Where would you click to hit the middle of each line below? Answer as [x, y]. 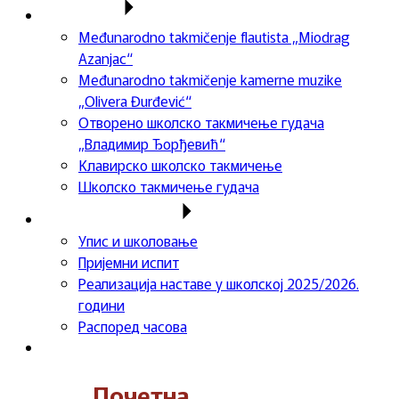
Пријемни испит [129, 262]
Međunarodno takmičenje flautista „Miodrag [214, 37]
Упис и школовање [138, 240]
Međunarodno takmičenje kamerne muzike [210, 79]
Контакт [69, 347]
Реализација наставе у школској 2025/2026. [219, 283]
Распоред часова [133, 326]
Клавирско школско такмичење [180, 165]
